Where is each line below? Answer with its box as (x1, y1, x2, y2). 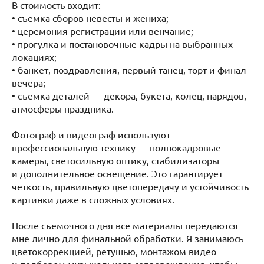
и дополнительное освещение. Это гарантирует (12, 167, 223, 180)
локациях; (12, 51, 57, 63)
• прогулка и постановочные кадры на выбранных (12, 38, 233, 50)
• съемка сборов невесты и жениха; (12, 12, 169, 24)
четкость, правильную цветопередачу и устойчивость (12, 180, 249, 193)
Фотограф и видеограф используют (12, 128, 170, 141)
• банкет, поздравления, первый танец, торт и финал (12, 64, 246, 76)
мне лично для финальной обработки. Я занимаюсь (12, 232, 243, 245)
